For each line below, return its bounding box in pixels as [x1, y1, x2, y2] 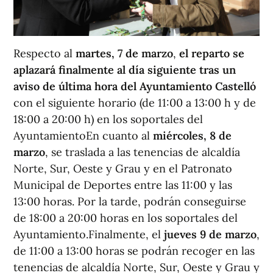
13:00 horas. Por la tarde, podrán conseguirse [13, 194, 246, 208]
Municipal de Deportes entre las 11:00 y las [13, 177, 232, 192]
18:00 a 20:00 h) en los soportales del [13, 112, 203, 126]
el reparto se [179, 46, 244, 60]
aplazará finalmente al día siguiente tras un [13, 62, 236, 77]
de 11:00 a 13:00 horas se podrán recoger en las [13, 243, 255, 258]
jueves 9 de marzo [164, 227, 257, 241]
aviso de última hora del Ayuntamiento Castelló [13, 79, 256, 93]
